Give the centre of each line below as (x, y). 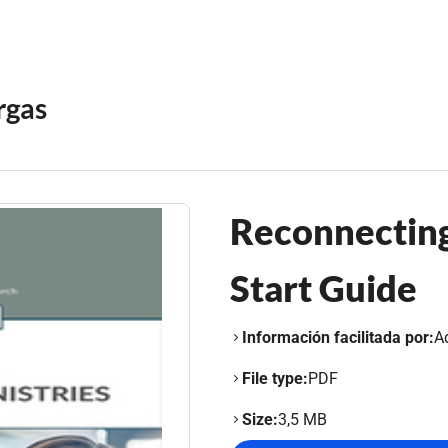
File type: (275, 378)
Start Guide (323, 288)
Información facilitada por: (338, 337)
